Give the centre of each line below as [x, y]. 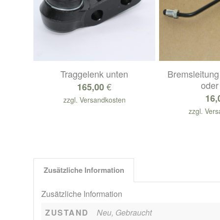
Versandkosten [102, 100]
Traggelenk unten [95, 74]
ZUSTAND [67, 212]
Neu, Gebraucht [124, 212]
